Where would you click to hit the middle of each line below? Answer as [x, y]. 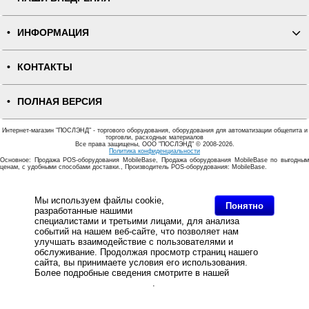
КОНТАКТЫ [45, 67]
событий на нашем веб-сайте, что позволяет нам [137, 231]
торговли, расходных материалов [154, 137]
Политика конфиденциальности [154, 151]
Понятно [245, 206]
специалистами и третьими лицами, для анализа [137, 221]
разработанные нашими [83, 211]
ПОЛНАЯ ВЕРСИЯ [60, 102]
